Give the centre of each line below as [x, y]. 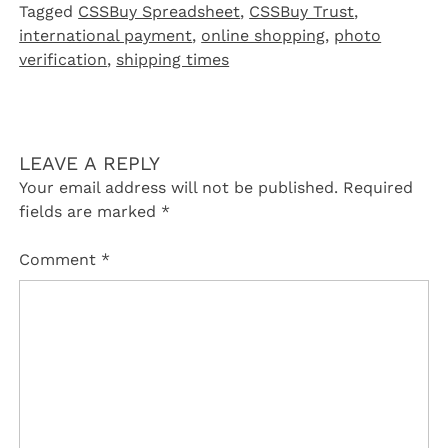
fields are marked [90, 211]
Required [378, 187]
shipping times [173, 59]
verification [63, 59]
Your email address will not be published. [179, 187]
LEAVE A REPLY [90, 163]
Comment [60, 259]
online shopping [263, 35]
